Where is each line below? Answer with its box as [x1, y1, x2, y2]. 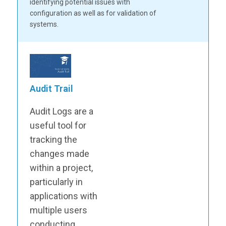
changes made [29, 148, 89, 159]
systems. [29, 20, 59, 28]
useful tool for [29, 120, 86, 131]
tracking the [29, 134, 77, 145]
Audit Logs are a [29, 105, 93, 117]
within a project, [29, 162, 93, 173]
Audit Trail [29, 83, 73, 94]
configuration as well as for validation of [29, 9, 156, 17]
